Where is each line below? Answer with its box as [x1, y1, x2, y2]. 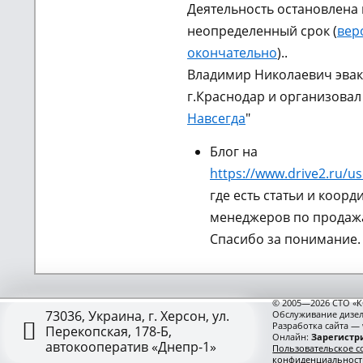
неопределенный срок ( [187, 22, 337, 40]
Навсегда [187, 109, 246, 127]
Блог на [210, 143, 258, 160]
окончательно [187, 44, 277, 62]
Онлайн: [272, 331, 312, 343]
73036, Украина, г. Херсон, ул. [45, 306, 230, 325]
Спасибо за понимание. [210, 230, 361, 248]
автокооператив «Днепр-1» [45, 337, 217, 356]
